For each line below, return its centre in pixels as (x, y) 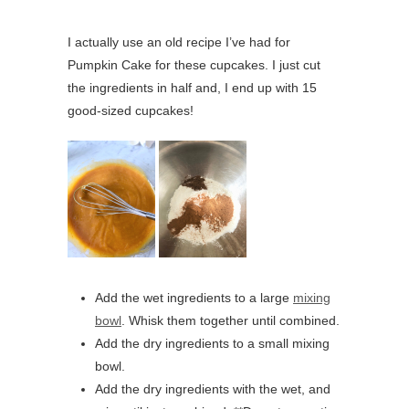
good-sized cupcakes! (131, 110)
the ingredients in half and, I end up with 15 (192, 87)
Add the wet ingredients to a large (194, 297)
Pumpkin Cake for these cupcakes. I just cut (194, 64)
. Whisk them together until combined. (231, 320)
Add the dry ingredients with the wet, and (213, 388)
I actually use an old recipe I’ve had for (179, 42)
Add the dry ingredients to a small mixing (212, 343)
